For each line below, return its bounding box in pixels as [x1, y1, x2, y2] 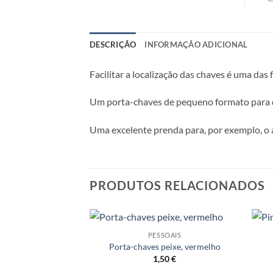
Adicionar [199, 237, 231, 246]
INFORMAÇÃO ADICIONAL [144, 39, 248, 49]
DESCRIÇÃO [90, 39, 136, 49]
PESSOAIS [147, 230, 182, 239]
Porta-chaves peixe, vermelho [108, 241, 221, 252]
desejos [202, 254, 227, 263]
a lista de [201, 246, 229, 254]
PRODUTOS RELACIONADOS [90, 178, 265, 193]
